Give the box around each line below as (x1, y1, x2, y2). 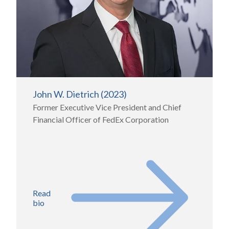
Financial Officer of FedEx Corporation (33, 114, 169, 124)
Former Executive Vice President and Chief (33, 102, 181, 112)
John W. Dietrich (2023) (33, 88, 127, 100)
